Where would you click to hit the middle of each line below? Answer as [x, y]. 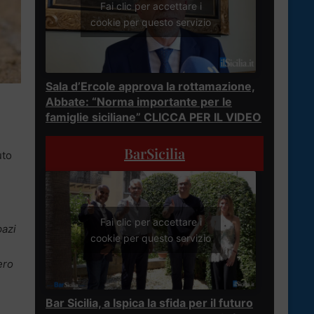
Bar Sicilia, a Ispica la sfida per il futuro [149, 302]
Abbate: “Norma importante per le [139, 101]
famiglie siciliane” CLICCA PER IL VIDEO [153, 117]
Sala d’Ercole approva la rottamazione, [150, 86]
